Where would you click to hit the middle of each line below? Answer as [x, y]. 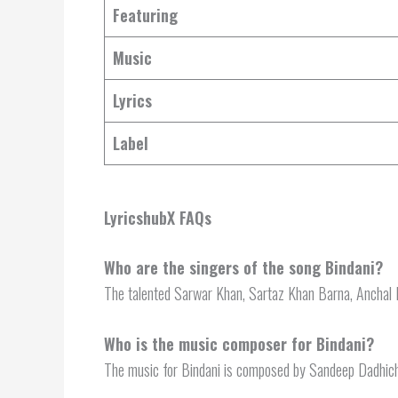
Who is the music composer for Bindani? [239, 344]
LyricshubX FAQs [158, 217]
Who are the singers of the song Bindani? [243, 267]
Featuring [145, 15]
